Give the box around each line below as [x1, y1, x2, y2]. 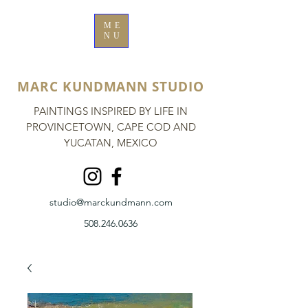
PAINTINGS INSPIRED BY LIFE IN [34, 104, 188, 118]
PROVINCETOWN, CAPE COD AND [25, 120, 196, 133]
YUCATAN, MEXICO [64, 136, 157, 149]
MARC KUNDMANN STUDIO [17, 78, 204, 96]
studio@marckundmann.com [49, 196, 173, 208]
